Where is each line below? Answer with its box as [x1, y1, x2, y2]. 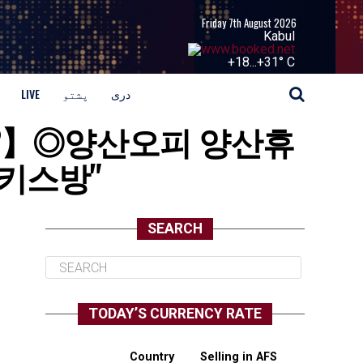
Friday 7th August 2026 [202, 15, 297, 32]
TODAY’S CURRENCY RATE [88, 305, 262, 322]
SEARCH [147, 220, 203, 237]
